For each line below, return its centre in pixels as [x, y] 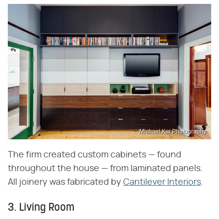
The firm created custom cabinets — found [95, 155]
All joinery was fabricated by [66, 182]
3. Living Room [41, 208]
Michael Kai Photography [173, 131]
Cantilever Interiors [162, 182]
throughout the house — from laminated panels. [105, 168]
